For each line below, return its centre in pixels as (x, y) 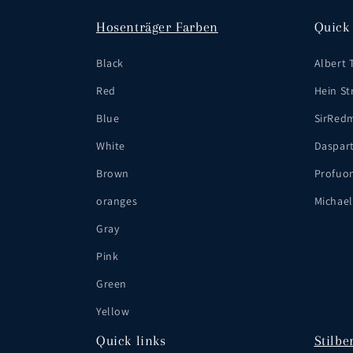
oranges (117, 201)
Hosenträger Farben (157, 27)
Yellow (113, 312)
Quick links (131, 341)
